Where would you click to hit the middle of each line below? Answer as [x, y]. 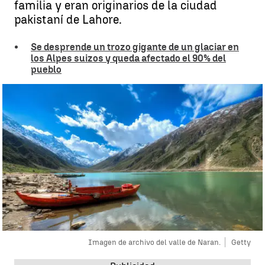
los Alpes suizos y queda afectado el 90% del [128, 58]
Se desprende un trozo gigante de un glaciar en [135, 47]
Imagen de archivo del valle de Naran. [154, 242]
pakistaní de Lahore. [68, 20]
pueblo [46, 70]
